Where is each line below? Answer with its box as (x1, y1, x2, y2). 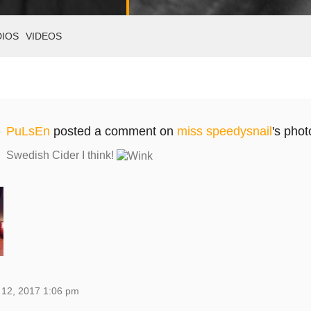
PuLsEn (6, 124, 50, 138)
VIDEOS (26, 31, 62, 42)
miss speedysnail (176, 124, 272, 138)
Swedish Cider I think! (6, 149, 117, 161)
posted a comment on (49, 124, 177, 138)
